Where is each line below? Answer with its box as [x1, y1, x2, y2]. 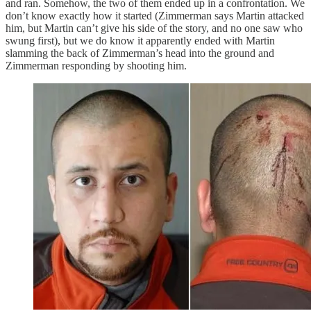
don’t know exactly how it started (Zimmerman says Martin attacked [6, 9, 304, 22]
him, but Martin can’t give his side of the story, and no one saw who [6, 22, 303, 34]
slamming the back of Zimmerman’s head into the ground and [6, 47, 274, 59]
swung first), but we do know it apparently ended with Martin [6, 34, 275, 47]
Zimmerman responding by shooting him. [6, 59, 187, 72]
